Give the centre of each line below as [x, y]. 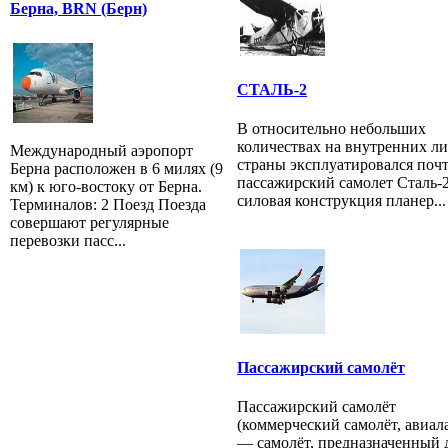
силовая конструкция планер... [341, 200]
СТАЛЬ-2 [272, 89]
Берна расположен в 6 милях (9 [116, 168]
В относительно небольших [331, 128]
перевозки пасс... [68, 240]
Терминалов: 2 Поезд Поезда [108, 204]
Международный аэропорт [101, 150]
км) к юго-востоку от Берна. [106, 186]
